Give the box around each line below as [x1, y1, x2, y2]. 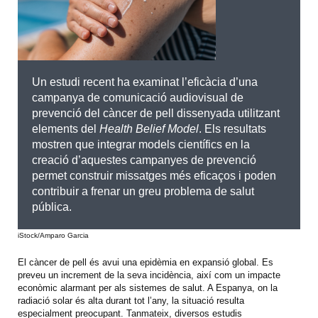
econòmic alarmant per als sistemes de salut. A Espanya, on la [18, 283, 278, 294]
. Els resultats [199, 123, 266, 136]
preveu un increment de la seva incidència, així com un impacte [18, 270, 280, 281]
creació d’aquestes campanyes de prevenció [32, 154, 256, 167]
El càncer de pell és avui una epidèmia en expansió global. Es [18, 257, 273, 268]
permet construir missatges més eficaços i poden [32, 170, 276, 182]
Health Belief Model [99, 123, 199, 136]
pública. [32, 201, 72, 214]
